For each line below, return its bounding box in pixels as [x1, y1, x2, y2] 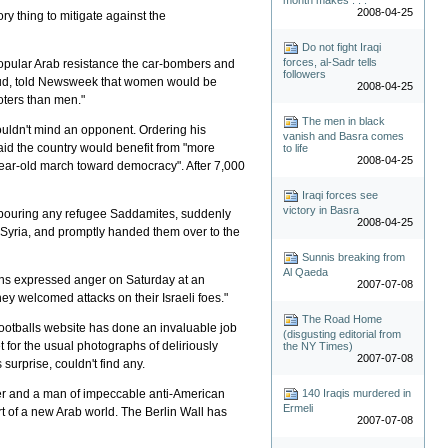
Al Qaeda [283, 266, 329, 279]
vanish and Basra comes [283, 129, 405, 142]
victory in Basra [283, 204, 360, 217]
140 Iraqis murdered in [299, 387, 412, 400]
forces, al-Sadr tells [283, 55, 378, 68]
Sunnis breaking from [299, 251, 406, 263]
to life [283, 141, 309, 154]
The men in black [299, 114, 386, 127]
